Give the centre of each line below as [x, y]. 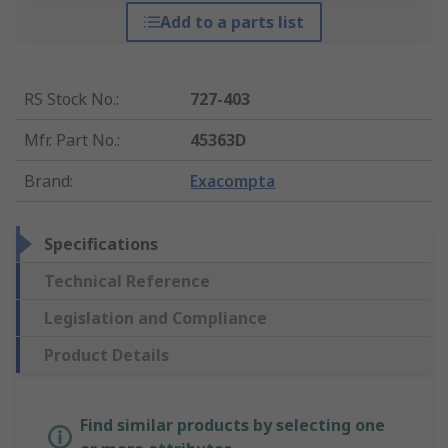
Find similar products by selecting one [232, 425]
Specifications [101, 244]
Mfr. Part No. [70, 140]
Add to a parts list [231, 22]
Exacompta [233, 181]
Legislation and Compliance [155, 318]
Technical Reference [127, 281]
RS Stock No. [70, 99]
